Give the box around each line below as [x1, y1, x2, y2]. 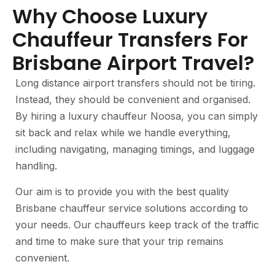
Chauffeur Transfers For [12, 26, 248, 53]
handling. [15, 160, 57, 172]
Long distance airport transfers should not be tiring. [15, 77, 255, 89]
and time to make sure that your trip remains [15, 235, 223, 247]
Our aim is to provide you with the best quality [15, 185, 229, 198]
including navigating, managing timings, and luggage [15, 143, 255, 155]
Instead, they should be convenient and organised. [15, 93, 250, 106]
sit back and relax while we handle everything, [15, 126, 231, 139]
